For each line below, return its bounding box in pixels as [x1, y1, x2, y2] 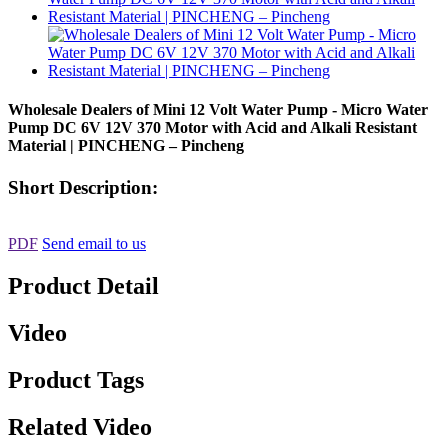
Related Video [8, 413, 152, 440]
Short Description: [8, 176, 158, 198]
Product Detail [8, 273, 159, 300]
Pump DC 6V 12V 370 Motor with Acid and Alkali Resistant [8, 119, 417, 137]
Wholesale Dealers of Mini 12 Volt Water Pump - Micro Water [8, 101, 428, 119]
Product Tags [8, 366, 144, 393]
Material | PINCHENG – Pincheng [8, 137, 244, 155]
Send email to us [42, 235, 146, 253]
